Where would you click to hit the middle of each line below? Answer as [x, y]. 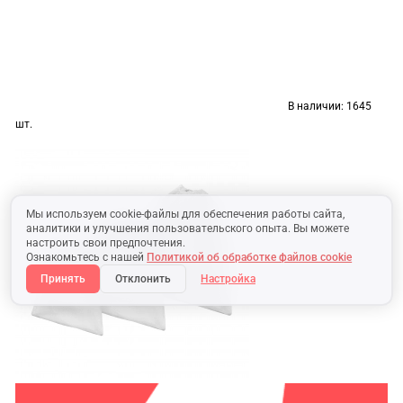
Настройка [228, 279]
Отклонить [143, 279]
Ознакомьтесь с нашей [87, 258]
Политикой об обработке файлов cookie [250, 258]
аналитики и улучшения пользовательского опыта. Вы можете [188, 229]
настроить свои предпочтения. [106, 243]
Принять [63, 279]
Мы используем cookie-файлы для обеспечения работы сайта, [186, 215]
